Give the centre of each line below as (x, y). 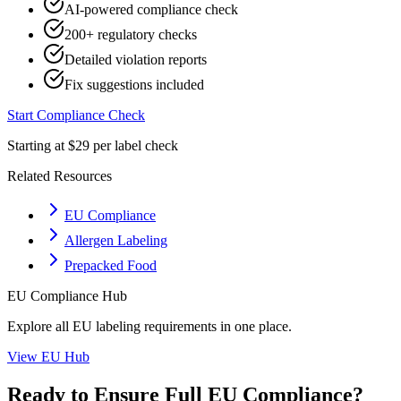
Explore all (40, 326)
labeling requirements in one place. (192, 326)
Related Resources (60, 176)
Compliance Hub (77, 296)
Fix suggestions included (134, 85)
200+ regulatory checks (131, 34)
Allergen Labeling (116, 240)
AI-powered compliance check (151, 9)
